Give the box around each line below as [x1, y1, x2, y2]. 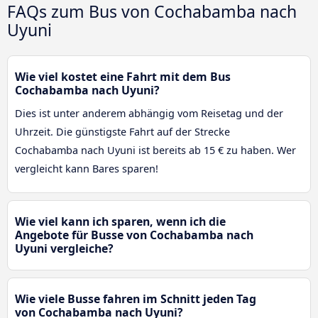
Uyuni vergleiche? [15, 241, 114, 257]
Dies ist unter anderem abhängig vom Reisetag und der [15, 106, 283, 121]
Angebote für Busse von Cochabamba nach [15, 227, 253, 243]
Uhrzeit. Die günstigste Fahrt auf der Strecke [15, 125, 230, 139]
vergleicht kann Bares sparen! [15, 162, 158, 176]
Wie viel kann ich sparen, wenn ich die [15, 214, 226, 230]
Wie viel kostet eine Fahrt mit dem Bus [15, 69, 231, 85]
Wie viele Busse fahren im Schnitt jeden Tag [15, 291, 256, 307]
